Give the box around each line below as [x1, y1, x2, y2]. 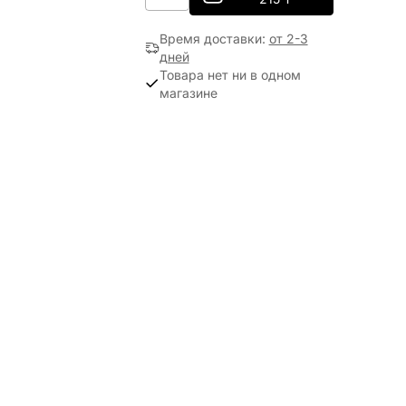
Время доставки [159, 31, 262, 46]
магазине [159, 85, 217, 101]
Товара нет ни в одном [159, 67, 301, 82]
